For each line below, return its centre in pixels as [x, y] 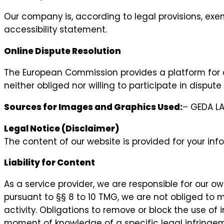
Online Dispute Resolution [62, 51]
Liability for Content [49, 163]
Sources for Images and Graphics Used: [93, 107]
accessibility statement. [55, 30]
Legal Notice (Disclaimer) [62, 128]
